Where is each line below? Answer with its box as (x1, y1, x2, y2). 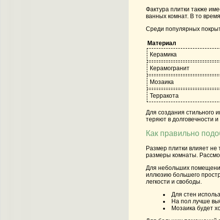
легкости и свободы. (146, 178, 202, 185)
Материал (147, 39, 176, 47)
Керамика (150, 51, 177, 58)
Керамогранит (150, 64, 190, 72)
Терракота (150, 92, 179, 99)
